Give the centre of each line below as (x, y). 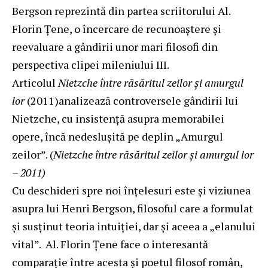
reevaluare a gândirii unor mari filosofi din (115, 46)
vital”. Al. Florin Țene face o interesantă (110, 244)
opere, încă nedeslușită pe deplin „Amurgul (118, 136)
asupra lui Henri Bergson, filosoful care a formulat (133, 208)
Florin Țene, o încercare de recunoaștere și (117, 28)
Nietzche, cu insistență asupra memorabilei (118, 118)
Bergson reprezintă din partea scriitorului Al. (121, 10)
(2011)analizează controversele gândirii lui (133, 100)
